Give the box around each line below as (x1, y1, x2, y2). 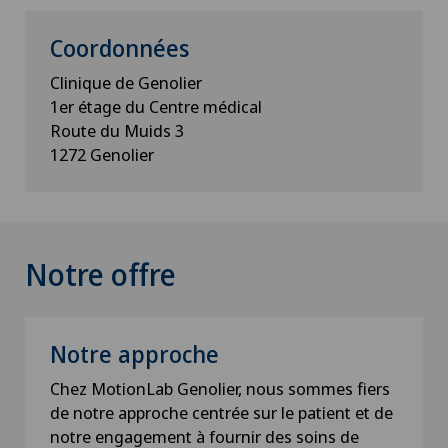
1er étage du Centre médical (50, 94, 266, 118)
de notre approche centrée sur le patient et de (50, 400, 393, 424)
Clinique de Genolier (50, 70, 202, 94)
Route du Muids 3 (50, 118, 184, 142)
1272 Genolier (50, 142, 154, 166)
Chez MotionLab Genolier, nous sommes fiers (50, 376, 390, 400)
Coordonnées (50, 31, 190, 64)
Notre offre (25, 253, 176, 295)
